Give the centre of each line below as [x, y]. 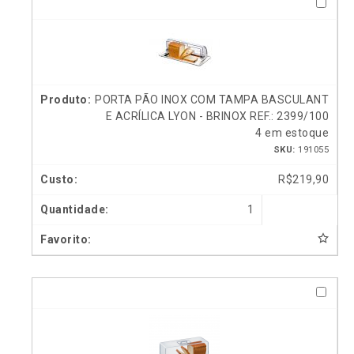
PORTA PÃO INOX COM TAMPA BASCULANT [212, 100]
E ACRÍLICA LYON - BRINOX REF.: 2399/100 [217, 117]
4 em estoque [292, 133]
